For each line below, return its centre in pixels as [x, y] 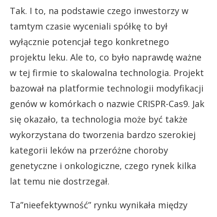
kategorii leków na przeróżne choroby [89, 150]
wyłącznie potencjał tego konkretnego [89, 41]
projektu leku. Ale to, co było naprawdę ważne [106, 57]
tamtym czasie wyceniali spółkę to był [89, 26]
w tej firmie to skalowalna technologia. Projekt [107, 72]
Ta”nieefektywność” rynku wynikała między [99, 205]
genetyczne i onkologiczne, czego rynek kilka [103, 165]
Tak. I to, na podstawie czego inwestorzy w [99, 10]
